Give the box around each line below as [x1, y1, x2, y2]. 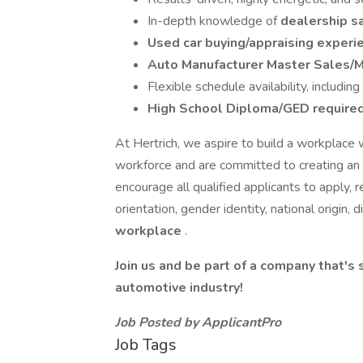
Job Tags [115, 334, 177, 356]
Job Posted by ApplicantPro [115, 314, 281, 331]
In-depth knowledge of [147, 12, 280, 30]
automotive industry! [115, 279, 243, 297]
